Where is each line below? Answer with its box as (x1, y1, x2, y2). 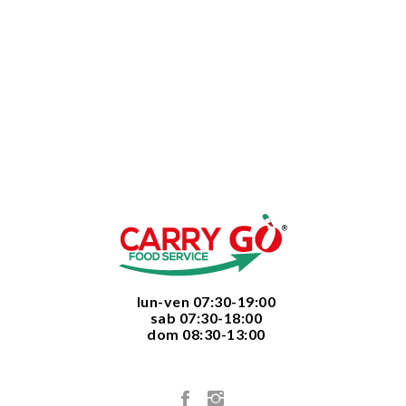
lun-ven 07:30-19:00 (130, 293, 276, 310)
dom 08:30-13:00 (140, 325, 266, 343)
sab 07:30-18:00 (143, 309, 263, 326)
